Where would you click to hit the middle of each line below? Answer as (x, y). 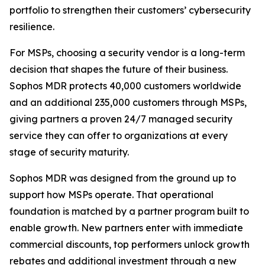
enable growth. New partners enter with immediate (126, 228)
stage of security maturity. (69, 152)
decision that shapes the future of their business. (119, 69)
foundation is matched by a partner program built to (129, 211)
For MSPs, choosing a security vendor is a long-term (127, 53)
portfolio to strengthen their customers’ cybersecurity (130, 10)
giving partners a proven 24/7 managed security (121, 119)
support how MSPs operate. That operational (112, 195)
